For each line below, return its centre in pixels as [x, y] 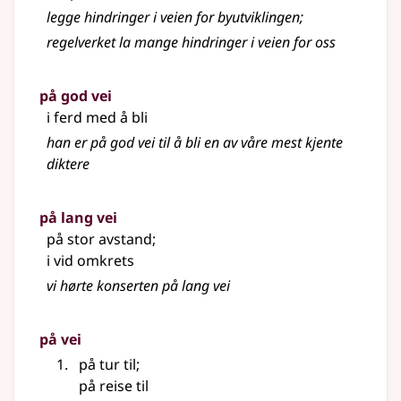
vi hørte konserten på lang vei [138, 286]
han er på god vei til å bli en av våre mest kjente [195, 143]
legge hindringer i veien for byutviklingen [173, 17]
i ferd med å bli [97, 118]
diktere [68, 164]
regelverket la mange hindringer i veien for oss [191, 43]
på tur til [107, 365]
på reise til [114, 386]
